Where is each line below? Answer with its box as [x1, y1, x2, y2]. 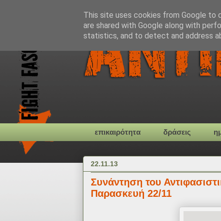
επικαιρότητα [94, 128, 141, 136]
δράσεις [163, 128, 191, 136]
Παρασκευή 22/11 [91, 188, 172, 199]
